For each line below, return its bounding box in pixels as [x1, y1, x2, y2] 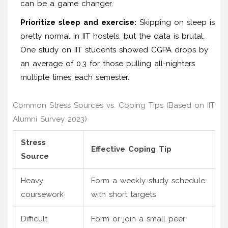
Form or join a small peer [91, 214, 185, 223]
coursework [21, 189, 64, 199]
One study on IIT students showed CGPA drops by [20, 45, 208, 54]
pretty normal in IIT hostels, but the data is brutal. [20, 31, 205, 41]
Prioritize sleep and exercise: [20, 17, 136, 27]
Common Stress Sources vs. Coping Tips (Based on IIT [13, 100, 215, 110]
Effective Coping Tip [91, 144, 172, 154]
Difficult [21, 214, 47, 223]
